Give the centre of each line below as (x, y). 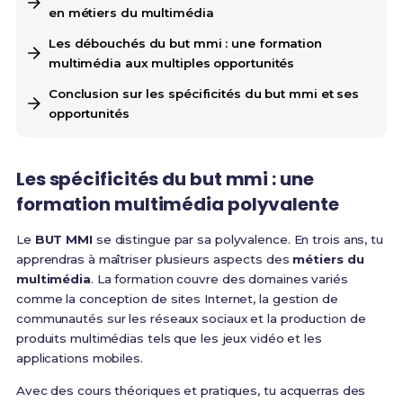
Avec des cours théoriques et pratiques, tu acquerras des (191, 391)
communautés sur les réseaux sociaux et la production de (191, 319)
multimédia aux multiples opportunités (171, 63)
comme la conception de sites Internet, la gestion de (177, 299)
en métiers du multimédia (131, 13)
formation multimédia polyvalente (177, 205)
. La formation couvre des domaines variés (219, 279)
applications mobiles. (79, 358)
